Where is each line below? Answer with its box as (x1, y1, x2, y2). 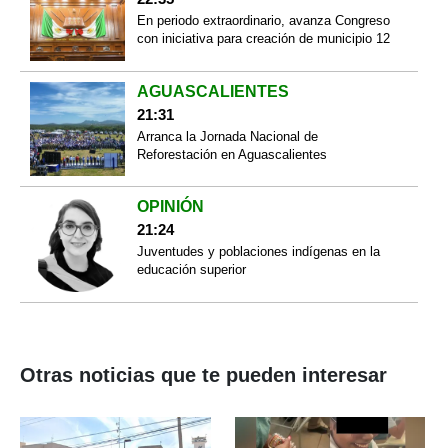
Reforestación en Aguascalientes (136, 146, 327, 162)
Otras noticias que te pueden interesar (20, 363, 387, 386)
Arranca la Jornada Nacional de (136, 128, 318, 144)
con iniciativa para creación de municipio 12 (136, 31, 390, 47)
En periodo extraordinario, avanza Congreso (136, 13, 390, 29)
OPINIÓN (136, 198, 204, 216)
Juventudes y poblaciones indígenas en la (136, 244, 380, 260)
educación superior (136, 262, 246, 278)
